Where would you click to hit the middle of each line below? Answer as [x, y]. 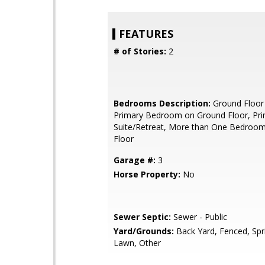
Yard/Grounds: [144, 231]
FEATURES [146, 34]
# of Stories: [140, 51]
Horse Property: [147, 174]
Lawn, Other [137, 243]
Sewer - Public [199, 217]
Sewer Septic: [142, 217]
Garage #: [135, 160]
